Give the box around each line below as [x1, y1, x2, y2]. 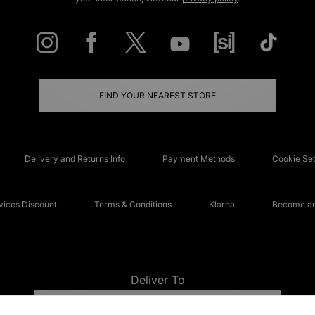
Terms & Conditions [94, 199, 172, 210]
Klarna [208, 199, 235, 210]
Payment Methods [162, 153, 235, 165]
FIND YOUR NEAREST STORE [99, 90, 216, 101]
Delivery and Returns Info [24, 153, 125, 165]
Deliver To [130, 273, 185, 288]
